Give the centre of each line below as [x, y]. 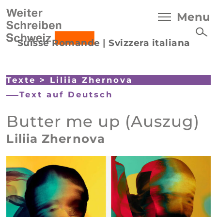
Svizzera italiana [149, 43]
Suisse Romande [59, 43]
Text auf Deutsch [66, 95]
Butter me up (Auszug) [103, 121]
